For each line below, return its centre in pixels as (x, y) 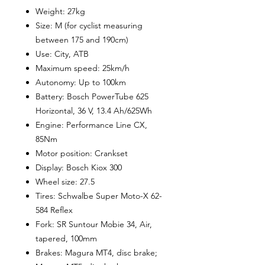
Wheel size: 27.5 (65, 182)
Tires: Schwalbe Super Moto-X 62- (99, 196)
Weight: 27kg (60, 12)
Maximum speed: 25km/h (83, 68)
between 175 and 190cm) (82, 40)
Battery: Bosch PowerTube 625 (92, 97)
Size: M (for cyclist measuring (89, 26)
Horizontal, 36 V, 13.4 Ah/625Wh (94, 111)
